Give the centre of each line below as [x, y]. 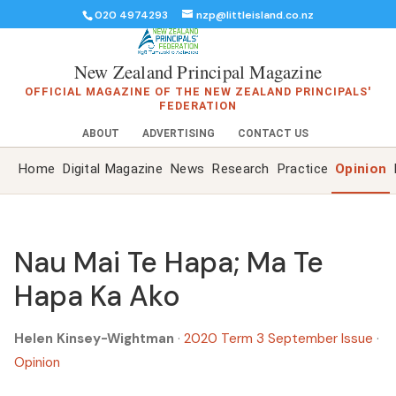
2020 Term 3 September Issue [280, 338]
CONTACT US [273, 134]
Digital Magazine [113, 169]
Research [240, 169]
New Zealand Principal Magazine [198, 71]
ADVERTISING [179, 134]
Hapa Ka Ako [97, 296]
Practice [302, 169]
